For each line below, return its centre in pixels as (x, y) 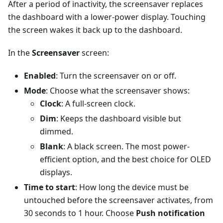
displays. (56, 172)
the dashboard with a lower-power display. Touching (107, 17)
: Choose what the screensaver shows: (118, 91)
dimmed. (56, 132)
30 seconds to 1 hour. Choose (80, 213)
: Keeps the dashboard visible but (119, 119)
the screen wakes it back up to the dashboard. (95, 30)
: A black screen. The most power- (126, 147)
